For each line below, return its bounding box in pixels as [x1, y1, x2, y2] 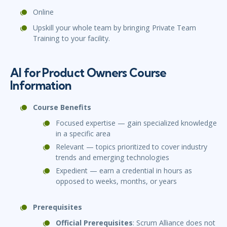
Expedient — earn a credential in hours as [56, 166, 192, 176]
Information [10, 78, 71, 93]
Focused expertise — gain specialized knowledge [56, 118, 217, 128]
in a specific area [56, 129, 110, 139]
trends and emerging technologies [56, 153, 169, 163]
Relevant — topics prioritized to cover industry [56, 142, 207, 152]
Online [33, 7, 54, 17]
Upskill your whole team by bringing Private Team [33, 23, 196, 33]
